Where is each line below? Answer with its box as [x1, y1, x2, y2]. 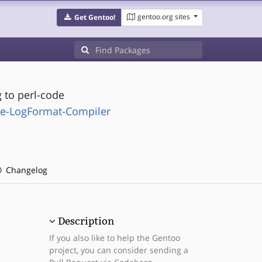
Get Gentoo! [74, 12, 115, 22]
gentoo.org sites [137, 12, 190, 22]
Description [57, 215, 114, 227]
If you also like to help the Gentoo [49, 232, 180, 243]
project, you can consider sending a [49, 244, 188, 256]
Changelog [3, 164, 47, 175]
